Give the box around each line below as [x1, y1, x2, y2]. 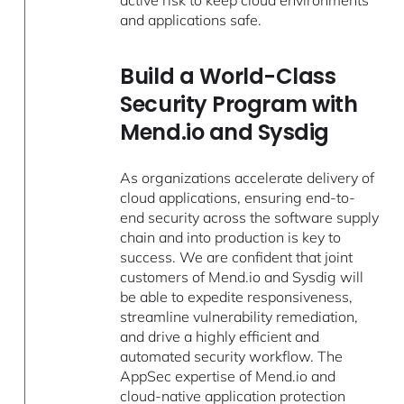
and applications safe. [120, 11, 262, 30]
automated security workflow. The [120, 347, 344, 366]
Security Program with [120, 89, 358, 120]
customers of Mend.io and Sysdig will [120, 268, 364, 287]
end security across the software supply [120, 208, 380, 227]
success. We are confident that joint [120, 248, 353, 267]
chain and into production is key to [120, 228, 342, 247]
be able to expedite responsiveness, [120, 288, 353, 307]
